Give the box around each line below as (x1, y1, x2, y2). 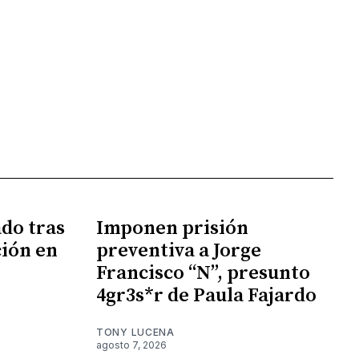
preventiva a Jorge (96, 238, 261, 263)
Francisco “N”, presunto (96, 260, 310, 285)
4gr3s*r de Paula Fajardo (96, 283, 317, 308)
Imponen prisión (96, 216, 248, 240)
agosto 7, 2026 (96, 338, 167, 351)
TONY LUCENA (96, 325, 175, 338)
